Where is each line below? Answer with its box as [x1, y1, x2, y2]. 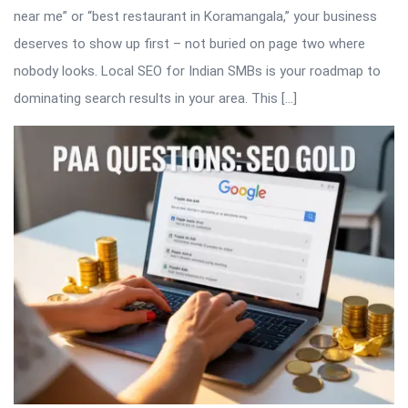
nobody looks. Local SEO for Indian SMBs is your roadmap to [14, 63, 381, 80]
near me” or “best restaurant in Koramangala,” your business [14, 8, 377, 25]
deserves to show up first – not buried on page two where [14, 36, 365, 53]
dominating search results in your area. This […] [14, 90, 297, 107]
